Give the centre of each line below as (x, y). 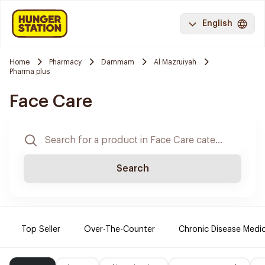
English (217, 24)
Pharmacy (65, 62)
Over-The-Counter (119, 230)
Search (132, 169)
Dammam (118, 62)
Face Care (51, 101)
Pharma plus (30, 72)
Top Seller (41, 230)
